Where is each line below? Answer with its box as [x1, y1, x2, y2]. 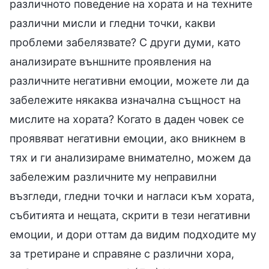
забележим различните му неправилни [10, 171, 217, 184]
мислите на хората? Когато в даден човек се [10, 113, 244, 126]
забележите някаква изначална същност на [10, 94, 241, 107]
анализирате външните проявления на [10, 55, 211, 68]
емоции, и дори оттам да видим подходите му [10, 228, 256, 241]
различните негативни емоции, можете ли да [10, 74, 249, 88]
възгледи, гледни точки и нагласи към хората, [10, 190, 255, 203]
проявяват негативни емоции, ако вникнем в [10, 132, 246, 145]
